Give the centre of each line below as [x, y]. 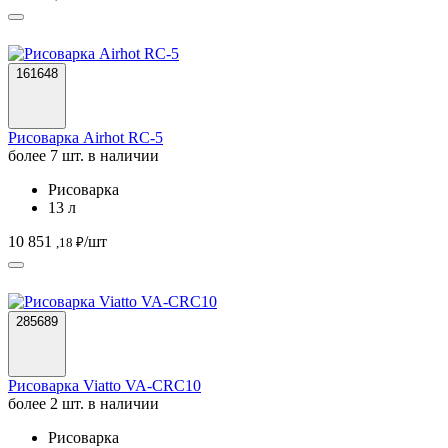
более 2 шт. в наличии [83, 403]
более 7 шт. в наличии [83, 155]
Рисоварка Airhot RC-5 [85, 137]
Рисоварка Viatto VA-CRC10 [104, 385]
